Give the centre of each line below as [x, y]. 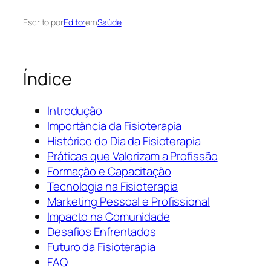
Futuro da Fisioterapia [101, 247]
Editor [74, 22]
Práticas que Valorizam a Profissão [132, 156]
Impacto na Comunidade [109, 216]
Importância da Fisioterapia [115, 126]
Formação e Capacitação [109, 171]
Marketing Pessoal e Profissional [129, 201]
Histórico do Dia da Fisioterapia [124, 141]
